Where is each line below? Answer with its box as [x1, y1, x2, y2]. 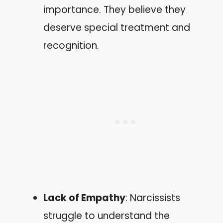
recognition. [43, 38, 99, 52]
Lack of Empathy [43, 191, 125, 205]
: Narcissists [125, 191, 180, 205]
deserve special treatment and [43, 20, 190, 34]
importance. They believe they [43, 2, 186, 16]
